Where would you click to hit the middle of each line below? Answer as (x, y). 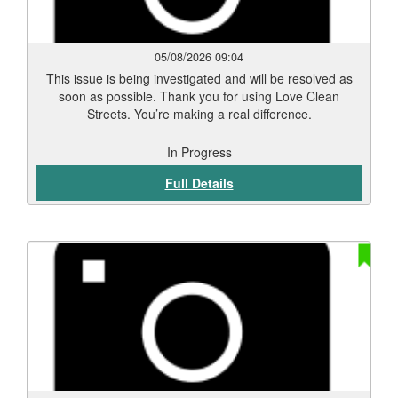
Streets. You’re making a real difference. (199, 114)
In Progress (199, 152)
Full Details (199, 183)
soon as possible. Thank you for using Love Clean (199, 96)
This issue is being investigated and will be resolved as (199, 78)
